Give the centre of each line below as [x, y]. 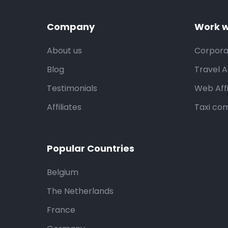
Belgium [63, 172]
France [61, 210]
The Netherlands [80, 191]
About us [64, 51]
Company [71, 27]
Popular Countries [91, 148]
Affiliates [64, 107]
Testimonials [72, 88]
